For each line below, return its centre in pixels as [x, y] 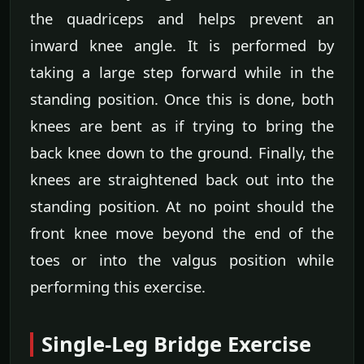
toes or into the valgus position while [182, 260]
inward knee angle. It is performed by [182, 45]
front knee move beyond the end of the [182, 233]
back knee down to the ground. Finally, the [182, 153]
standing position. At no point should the [182, 206]
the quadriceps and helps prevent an [182, 19]
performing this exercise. [118, 287]
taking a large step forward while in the [182, 72]
